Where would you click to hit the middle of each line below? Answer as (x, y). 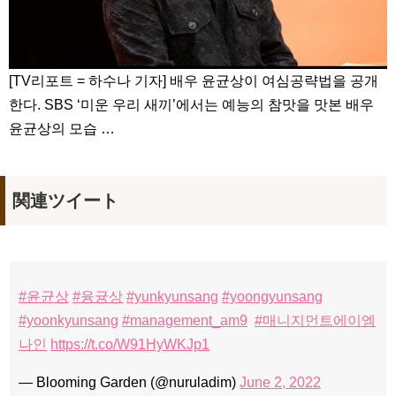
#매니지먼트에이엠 (315, 320)
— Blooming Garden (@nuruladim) (129, 382)
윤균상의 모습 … (62, 128)
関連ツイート (65, 200)
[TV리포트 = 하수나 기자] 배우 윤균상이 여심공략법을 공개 (194, 80)
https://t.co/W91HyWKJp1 (130, 344)
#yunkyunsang (172, 296)
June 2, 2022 (280, 382)
